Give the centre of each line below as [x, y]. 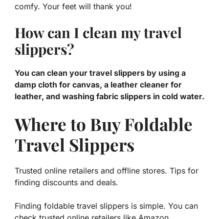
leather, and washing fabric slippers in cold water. [109, 97]
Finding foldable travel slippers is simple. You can [106, 206]
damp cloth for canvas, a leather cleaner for [98, 85]
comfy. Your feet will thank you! [73, 7]
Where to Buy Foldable [104, 124]
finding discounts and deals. [66, 183]
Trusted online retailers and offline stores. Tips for [107, 171]
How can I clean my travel [98, 33]
